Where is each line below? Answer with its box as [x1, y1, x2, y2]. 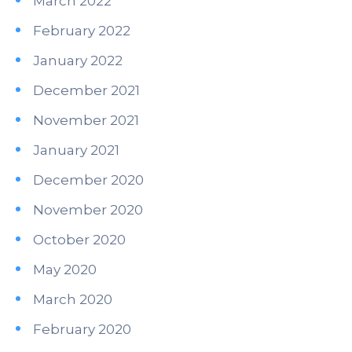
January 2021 [33, 142, 119, 158]
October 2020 [33, 232, 126, 247]
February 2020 [33, 321, 131, 337]
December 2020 [33, 172, 144, 188]
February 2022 [33, 23, 130, 38]
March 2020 [33, 291, 112, 307]
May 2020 [33, 262, 97, 277]
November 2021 [33, 112, 139, 128]
